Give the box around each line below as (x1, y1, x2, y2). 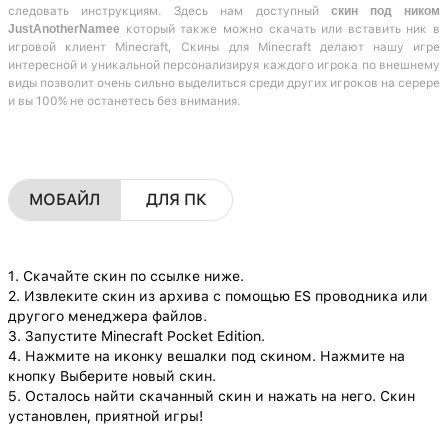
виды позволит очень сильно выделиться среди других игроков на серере (8, 75, 440, 90)
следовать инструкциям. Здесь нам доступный (8, 3, 319, 18)
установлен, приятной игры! (8, 407, 203, 424)
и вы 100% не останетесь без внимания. (8, 93, 241, 108)
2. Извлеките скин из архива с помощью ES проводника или (8, 287, 428, 304)
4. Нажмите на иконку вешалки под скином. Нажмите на (8, 347, 405, 364)
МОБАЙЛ (28, 189, 100, 209)
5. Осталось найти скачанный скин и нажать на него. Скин (8, 387, 415, 404)
